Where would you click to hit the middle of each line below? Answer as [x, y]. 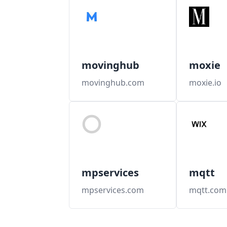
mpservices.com [112, 190]
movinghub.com [113, 83]
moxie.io [205, 83]
